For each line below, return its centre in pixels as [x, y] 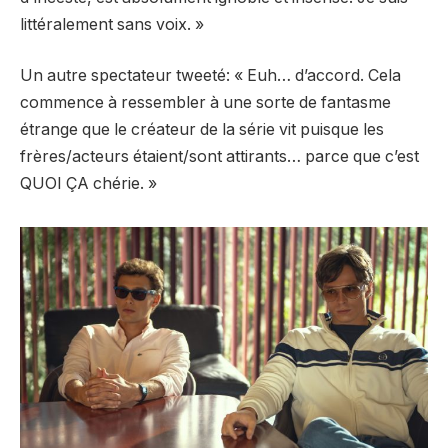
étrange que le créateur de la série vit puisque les [202, 130]
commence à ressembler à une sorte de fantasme [205, 103]
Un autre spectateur [98, 76]
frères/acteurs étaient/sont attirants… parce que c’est [219, 157]
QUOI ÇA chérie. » [88, 184]
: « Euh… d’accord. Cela [313, 76]
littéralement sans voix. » [112, 24]
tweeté [201, 76]
